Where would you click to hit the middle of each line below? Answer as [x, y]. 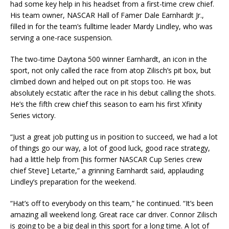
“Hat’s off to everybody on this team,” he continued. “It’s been [112, 203]
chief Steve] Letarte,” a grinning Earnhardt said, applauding [107, 170]
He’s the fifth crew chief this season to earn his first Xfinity [106, 104]
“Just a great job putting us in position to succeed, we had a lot [114, 136]
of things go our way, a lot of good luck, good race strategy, [110, 148]
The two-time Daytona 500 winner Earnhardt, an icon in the [109, 59]
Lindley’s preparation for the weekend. [73, 181]
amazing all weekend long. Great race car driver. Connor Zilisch [114, 214]
